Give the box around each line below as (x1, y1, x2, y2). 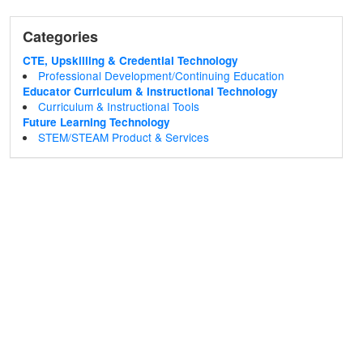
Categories (22, 26, 98, 47)
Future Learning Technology (22, 114, 170, 130)
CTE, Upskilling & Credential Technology (22, 53, 238, 68)
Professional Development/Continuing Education (38, 67, 285, 83)
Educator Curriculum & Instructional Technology (22, 83, 278, 99)
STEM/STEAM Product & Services (38, 129, 210, 145)
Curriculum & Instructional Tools (38, 98, 200, 114)
